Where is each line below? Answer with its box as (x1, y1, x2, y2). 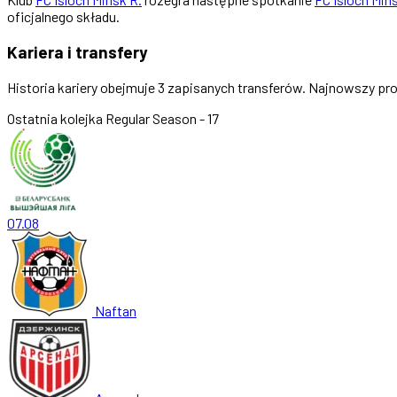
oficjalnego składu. (7, 8, 120, 26)
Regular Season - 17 (105, 109, 219, 127)
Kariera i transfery (7, 41, 147, 62)
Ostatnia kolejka (7, 109, 103, 127)
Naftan (95, 301, 136, 319)
